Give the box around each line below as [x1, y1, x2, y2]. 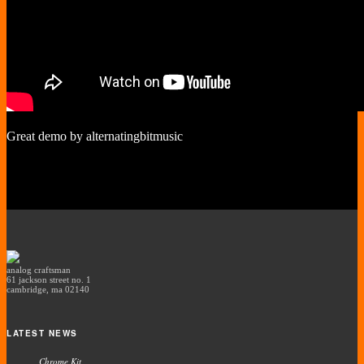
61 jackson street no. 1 [6, 275, 91, 284]
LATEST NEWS [6, 327, 78, 339]
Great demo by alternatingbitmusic [6, 129, 183, 143]
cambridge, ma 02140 [6, 284, 89, 294]
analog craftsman [6, 265, 71, 275]
